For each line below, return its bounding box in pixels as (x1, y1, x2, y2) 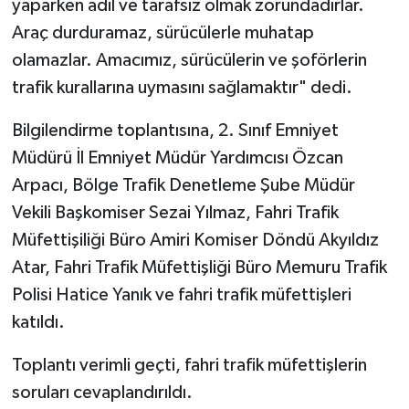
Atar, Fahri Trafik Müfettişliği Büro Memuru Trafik (11, 258, 387, 278)
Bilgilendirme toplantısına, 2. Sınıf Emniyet (11, 121, 339, 141)
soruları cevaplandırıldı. (11, 383, 193, 403)
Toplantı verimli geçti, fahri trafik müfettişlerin (11, 356, 367, 375)
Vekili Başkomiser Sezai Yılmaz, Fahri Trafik (11, 204, 339, 223)
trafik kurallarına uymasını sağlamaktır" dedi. (11, 79, 352, 98)
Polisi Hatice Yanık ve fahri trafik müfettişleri (11, 286, 351, 305)
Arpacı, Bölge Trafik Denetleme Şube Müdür (11, 176, 355, 195)
